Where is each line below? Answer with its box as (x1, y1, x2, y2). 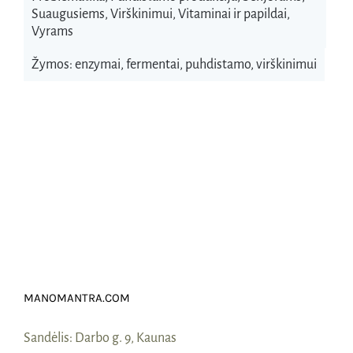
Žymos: (31, 58, 75, 72)
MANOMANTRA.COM (24, 291, 130, 306)
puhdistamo (184, 58, 251, 72)
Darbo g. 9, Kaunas (75, 331, 176, 346)
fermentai (125, 58, 180, 72)
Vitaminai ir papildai (177, 7, 287, 22)
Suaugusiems (31, 7, 105, 22)
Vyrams (31, 24, 73, 39)
